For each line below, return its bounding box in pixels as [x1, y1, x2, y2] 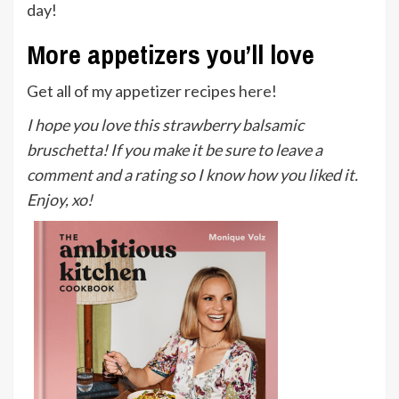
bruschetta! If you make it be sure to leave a [27, 140, 322, 160]
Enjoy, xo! [27, 190, 93, 210]
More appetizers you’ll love [27, 37, 314, 73]
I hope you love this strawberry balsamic [27, 115, 304, 135]
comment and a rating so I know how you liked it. [27, 165, 358, 185]
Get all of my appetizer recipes [27, 81, 239, 102]
